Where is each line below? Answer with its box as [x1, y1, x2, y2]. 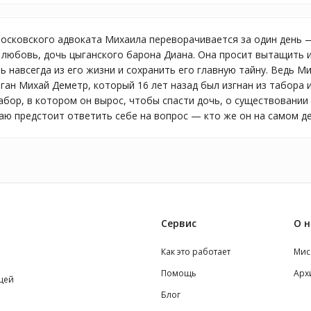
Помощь [160, 267, 196, 279]
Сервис [160, 217, 196, 230]
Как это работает [160, 246, 230, 258]
